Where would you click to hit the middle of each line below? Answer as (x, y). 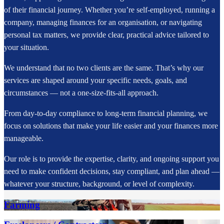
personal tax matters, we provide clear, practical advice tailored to (106, 34)
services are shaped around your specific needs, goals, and (95, 80)
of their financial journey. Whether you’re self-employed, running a (109, 9)
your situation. (26, 47)
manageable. (24, 138)
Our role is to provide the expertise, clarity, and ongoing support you (111, 158)
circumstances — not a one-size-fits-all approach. (81, 92)
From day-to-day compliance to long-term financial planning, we (106, 113)
